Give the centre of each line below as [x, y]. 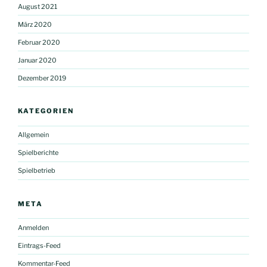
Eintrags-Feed [39, 245]
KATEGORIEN [46, 111]
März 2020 [35, 24]
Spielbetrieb [37, 171]
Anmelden [33, 227]
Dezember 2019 [42, 78]
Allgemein [33, 135]
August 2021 [38, 6]
